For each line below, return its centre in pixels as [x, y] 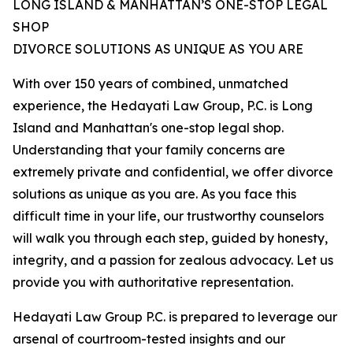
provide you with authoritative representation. [153, 282]
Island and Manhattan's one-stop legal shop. [148, 128]
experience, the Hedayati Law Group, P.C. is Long [163, 106]
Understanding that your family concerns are [149, 150]
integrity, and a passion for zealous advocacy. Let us [173, 260]
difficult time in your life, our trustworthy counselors [168, 216]
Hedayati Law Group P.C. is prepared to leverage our [175, 317]
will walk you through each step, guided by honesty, [170, 238]
